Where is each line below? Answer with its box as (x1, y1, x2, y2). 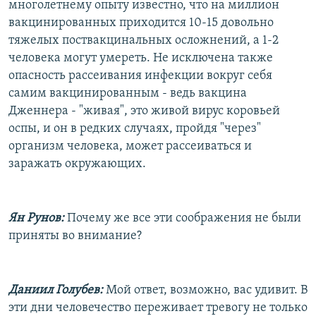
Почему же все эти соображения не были (64, 211, 301, 225)
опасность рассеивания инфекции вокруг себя (8, 68, 272, 83)
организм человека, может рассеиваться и (8, 139, 252, 153)
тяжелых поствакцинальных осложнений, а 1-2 (8, 33, 279, 47)
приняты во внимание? (8, 229, 142, 243)
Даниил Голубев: (8, 283, 103, 297)
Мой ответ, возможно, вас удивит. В (103, 283, 308, 297)
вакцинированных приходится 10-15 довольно (8, 16, 274, 30)
